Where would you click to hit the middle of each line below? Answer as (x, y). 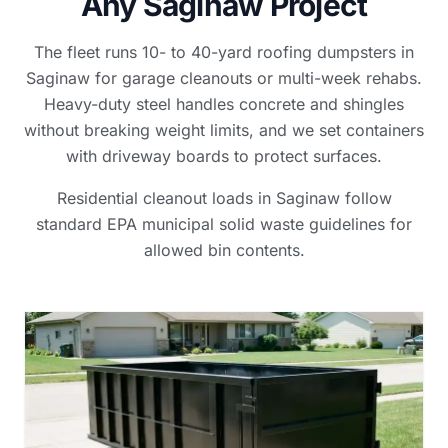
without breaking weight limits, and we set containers (224, 130)
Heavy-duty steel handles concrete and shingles (224, 104)
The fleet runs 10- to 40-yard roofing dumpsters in (224, 52)
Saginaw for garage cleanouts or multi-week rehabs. (224, 78)
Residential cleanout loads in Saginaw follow (224, 198)
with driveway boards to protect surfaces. (224, 156)
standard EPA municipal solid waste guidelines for (224, 224)
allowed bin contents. (224, 250)
